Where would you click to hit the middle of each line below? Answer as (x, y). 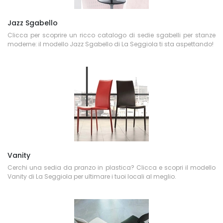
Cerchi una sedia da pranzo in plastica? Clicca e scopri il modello (111, 167)
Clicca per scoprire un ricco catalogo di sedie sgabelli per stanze (111, 35)
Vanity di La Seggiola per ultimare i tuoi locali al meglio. (92, 176)
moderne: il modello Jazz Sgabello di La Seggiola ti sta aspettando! (111, 44)
